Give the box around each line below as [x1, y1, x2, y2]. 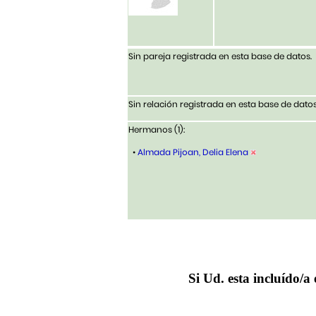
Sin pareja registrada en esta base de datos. [128, 50, 312, 63]
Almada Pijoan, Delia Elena [135, 146, 250, 159]
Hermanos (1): [128, 123, 185, 136]
